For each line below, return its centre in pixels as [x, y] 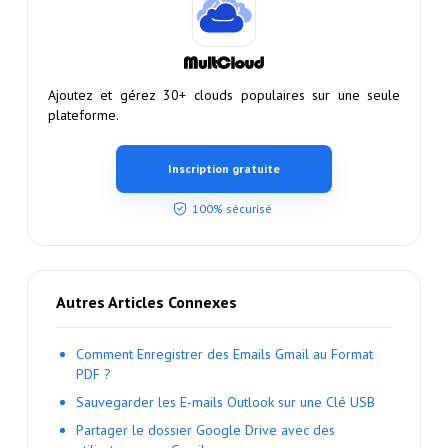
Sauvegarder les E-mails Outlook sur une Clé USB [225, 402]
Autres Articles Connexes [146, 302]
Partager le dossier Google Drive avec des [205, 430]
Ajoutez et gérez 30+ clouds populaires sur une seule [224, 95]
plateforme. [83, 115]
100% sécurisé [232, 209]
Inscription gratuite [224, 169]
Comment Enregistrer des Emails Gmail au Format [224, 354]
